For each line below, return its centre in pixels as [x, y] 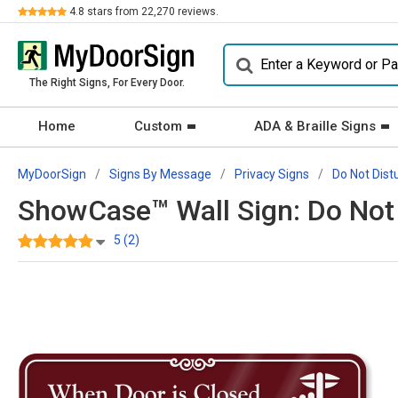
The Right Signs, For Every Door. [107, 83]
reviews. [197, 12]
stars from [113, 12]
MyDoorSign [52, 174]
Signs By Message [160, 174]
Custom [158, 126]
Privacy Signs [272, 174]
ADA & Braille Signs [315, 126]
